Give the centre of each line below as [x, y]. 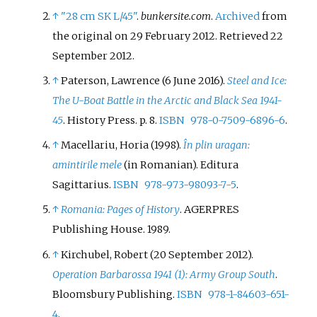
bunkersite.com [176, 16]
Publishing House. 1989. [112, 230]
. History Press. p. [105, 121]
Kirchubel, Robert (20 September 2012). [157, 254]
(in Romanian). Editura [180, 165]
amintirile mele [87, 165]
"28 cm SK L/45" [99, 16]
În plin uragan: [217, 145]
